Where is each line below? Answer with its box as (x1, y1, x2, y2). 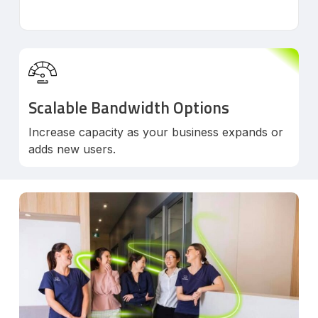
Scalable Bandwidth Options (28, 94, 230, 120)
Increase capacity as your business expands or (28, 124, 284, 139)
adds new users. (28, 141, 116, 156)
